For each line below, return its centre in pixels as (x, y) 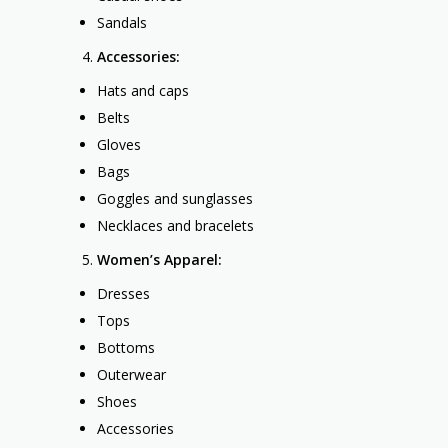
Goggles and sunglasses (175, 199)
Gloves (119, 145)
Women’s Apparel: (159, 260)
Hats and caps (143, 91)
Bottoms (126, 348)
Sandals (122, 23)
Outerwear (131, 375)
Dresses (123, 294)
